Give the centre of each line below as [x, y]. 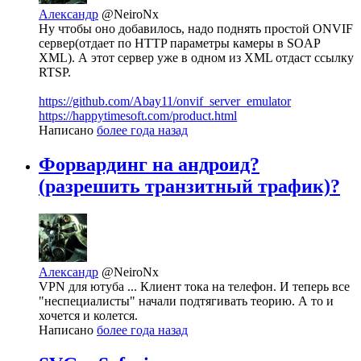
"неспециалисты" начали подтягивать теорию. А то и [186, 301]
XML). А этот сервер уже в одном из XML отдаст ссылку [196, 57]
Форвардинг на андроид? [149, 164]
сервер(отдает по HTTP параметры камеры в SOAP [179, 43]
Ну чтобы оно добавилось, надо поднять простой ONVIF [196, 28]
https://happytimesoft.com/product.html [138, 115]
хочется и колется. [88, 315]
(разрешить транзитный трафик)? [189, 186]
